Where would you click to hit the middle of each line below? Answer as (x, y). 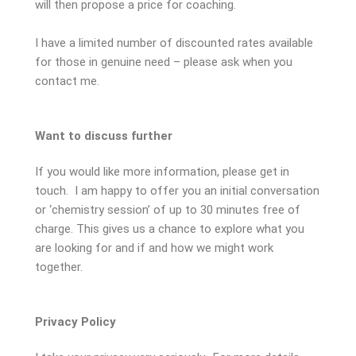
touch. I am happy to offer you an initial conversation (178, 191)
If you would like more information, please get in (163, 172)
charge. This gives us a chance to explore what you (170, 229)
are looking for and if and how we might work (155, 248)
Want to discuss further (104, 136)
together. (59, 267)
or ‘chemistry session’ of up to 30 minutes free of (168, 210)
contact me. (68, 81)
